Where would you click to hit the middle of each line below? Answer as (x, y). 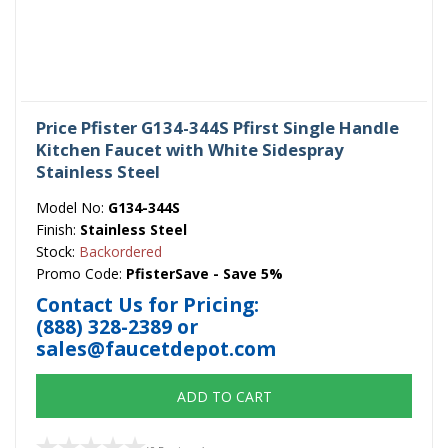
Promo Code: (81, 273)
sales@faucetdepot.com (156, 349)
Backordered (120, 251)
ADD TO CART (224, 397)
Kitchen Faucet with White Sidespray (190, 149)
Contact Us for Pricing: (147, 305)
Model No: (72, 207)
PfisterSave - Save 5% (204, 273)
